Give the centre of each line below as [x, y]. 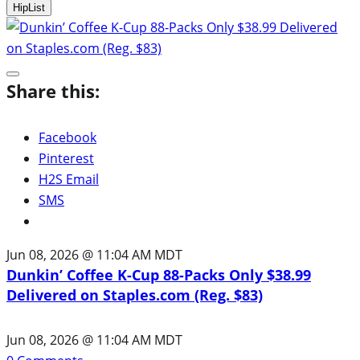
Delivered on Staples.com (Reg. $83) [135, 295]
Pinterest [66, 158]
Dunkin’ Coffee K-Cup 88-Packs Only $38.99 [159, 274]
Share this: [53, 90]
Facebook [67, 137]
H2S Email [69, 179]
